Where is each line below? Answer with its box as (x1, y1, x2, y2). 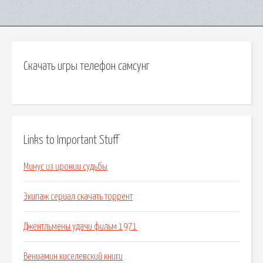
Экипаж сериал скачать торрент (23, 192, 133, 202)
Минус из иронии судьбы (23, 162, 107, 172)
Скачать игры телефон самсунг (23, 60, 150, 72)
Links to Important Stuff (23, 134, 119, 146)
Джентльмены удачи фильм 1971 (23, 222, 137, 232)
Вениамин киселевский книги (23, 252, 123, 262)
